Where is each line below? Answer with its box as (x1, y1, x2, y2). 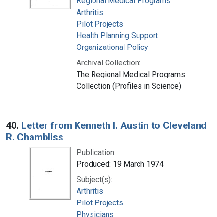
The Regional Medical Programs (77, 69, 185, 79)
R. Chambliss (6, 131, 63, 143)
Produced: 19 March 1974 (77, 159, 164, 169)
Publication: (77, 147, 116, 157)
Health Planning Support (77, 31, 158, 40)
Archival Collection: (77, 58, 140, 67)
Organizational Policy (77, 42, 148, 52)
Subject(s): (77, 174, 112, 184)
